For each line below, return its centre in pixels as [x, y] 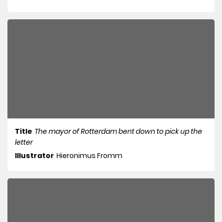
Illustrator [34, 156]
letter [24, 142]
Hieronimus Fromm [89, 156]
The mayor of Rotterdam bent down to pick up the [118, 132]
